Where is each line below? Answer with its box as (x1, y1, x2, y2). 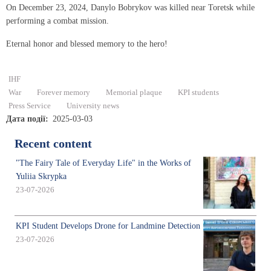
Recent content (15, 137, 92, 151)
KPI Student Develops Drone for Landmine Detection (16, 221, 200, 231)
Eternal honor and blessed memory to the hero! (6, 39, 168, 49)
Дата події (6, 114, 45, 124)
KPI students (178, 88, 219, 97)
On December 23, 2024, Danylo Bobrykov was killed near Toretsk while (6, 2, 255, 12)
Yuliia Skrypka (16, 172, 67, 181)
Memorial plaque (106, 88, 162, 97)
